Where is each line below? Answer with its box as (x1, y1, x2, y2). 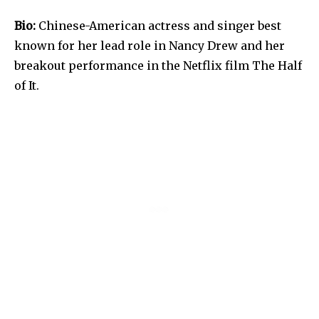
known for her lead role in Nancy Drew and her (14, 38, 285, 53)
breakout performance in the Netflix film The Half (14, 58, 302, 73)
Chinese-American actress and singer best (36, 18, 281, 33)
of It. (14, 78, 39, 93)
